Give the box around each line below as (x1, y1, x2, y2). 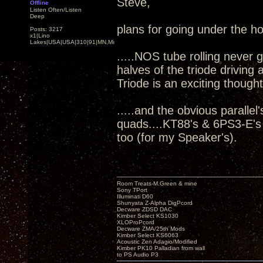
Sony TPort (117, 187, 147, 193)
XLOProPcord (117, 219, 154, 225)
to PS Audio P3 (117, 251, 159, 258)
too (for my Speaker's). (117, 131, 237, 144)
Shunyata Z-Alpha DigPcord (117, 200, 193, 206)
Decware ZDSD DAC (117, 206, 172, 213)
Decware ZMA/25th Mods (117, 225, 185, 232)
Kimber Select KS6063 (117, 232, 178, 238)
